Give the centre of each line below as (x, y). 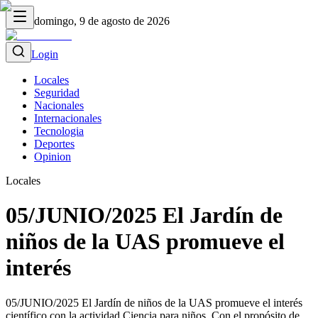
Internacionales (68, 118)
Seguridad (57, 93)
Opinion (53, 157)
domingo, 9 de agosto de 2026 (102, 21)
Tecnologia (59, 131)
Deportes (54, 144)
